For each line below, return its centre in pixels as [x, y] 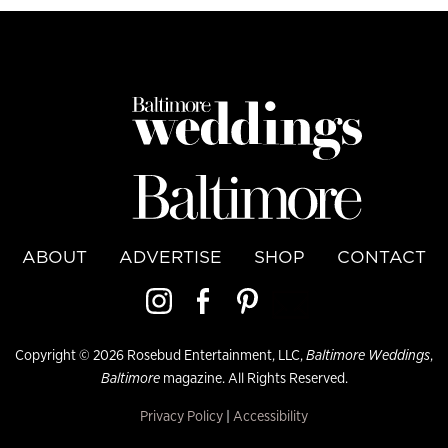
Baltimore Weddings [368, 355]
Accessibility [270, 415]
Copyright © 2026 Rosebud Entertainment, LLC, [160, 355]
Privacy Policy [181, 415]
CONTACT [381, 257]
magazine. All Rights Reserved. [253, 378]
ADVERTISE [171, 257]
